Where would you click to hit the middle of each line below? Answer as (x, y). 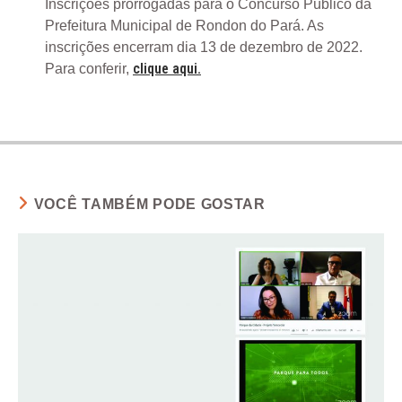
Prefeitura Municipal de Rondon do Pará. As (184, 26)
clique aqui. (167, 69)
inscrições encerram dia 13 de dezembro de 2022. (204, 47)
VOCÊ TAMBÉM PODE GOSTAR (149, 204)
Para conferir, (89, 69)
